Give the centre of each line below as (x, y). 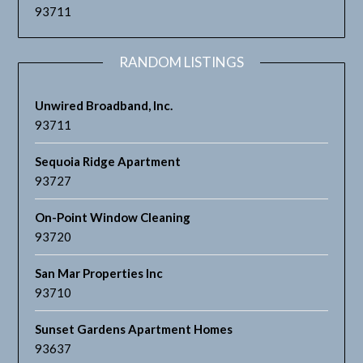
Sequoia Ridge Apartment (108, 162)
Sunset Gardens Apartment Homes (134, 329)
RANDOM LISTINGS (181, 62)
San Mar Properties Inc (99, 273)
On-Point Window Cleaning (113, 218)
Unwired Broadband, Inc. (104, 106)
